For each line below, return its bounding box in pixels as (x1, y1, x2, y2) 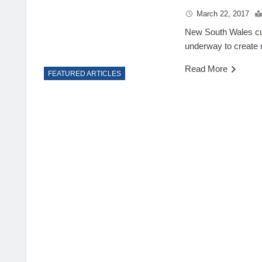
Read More (185, 63, 228, 74)
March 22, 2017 (196, 9, 250, 18)
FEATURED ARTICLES (48, 70, 121, 78)
